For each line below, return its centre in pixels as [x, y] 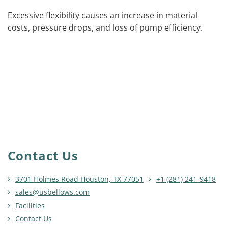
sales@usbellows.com [52, 192]
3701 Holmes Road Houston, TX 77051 [79, 179]
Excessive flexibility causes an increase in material [103, 15]
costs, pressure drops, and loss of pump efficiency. [105, 27]
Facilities [30, 205]
